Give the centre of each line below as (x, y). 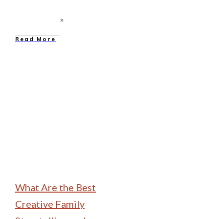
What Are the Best (55, 187)
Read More (35, 39)
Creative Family (50, 204)
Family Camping (78, 82)
